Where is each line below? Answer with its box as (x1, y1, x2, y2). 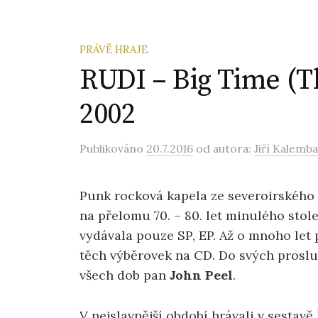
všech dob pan (79, 267, 170, 283)
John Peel (170, 267, 233, 283)
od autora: (196, 141, 254, 155)
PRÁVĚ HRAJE (79, 43, 148, 56)
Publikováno (79, 141, 146, 155)
